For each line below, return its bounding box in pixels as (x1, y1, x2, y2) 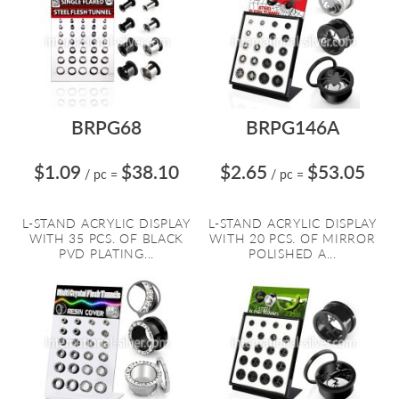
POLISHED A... (248, 246, 337, 261)
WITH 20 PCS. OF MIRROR (209, 231, 376, 246)
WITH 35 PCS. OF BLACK (28, 231, 184, 246)
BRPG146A (246, 116, 339, 138)
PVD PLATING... (58, 246, 155, 261)
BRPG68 (71, 116, 142, 138)
